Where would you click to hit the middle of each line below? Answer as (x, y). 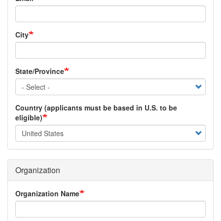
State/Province (40, 71)
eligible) (29, 117)
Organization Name (47, 193)
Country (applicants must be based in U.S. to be (96, 107)
